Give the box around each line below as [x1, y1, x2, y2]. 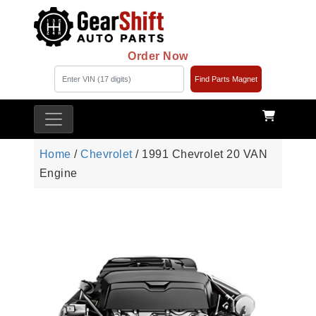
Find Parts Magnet [194, 75, 257, 84]
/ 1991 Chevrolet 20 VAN [132, 148, 268, 161]
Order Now [128, 50, 188, 63]
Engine [39, 167, 78, 180]
